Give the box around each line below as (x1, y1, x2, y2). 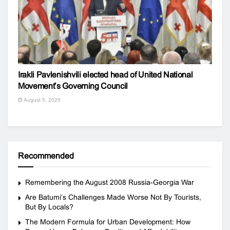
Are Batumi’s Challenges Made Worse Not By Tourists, (25, 193, 201, 201)
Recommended (18, 151, 74, 160)
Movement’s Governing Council (18, 82, 128, 90)
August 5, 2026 (23, 97, 61, 103)
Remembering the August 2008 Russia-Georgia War (25, 178, 194, 186)
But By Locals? (25, 203, 73, 211)
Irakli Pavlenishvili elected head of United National (18, 70, 193, 79)
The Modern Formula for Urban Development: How (25, 218, 190, 226)
